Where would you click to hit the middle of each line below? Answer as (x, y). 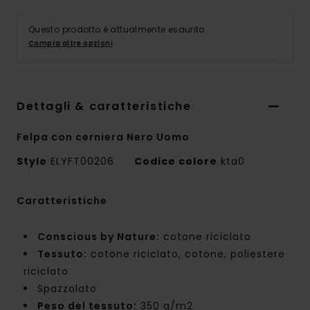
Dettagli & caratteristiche (104, 107)
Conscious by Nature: (99, 237)
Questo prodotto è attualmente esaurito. (118, 30)
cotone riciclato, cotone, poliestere (186, 254)
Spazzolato (67, 289)
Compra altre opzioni (71, 44)
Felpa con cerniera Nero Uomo (103, 137)
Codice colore (176, 162)
